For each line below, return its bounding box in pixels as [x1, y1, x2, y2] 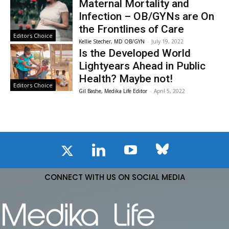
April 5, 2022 [154, 87, 186, 95]
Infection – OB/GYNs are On [79, 10, 215, 23]
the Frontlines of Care [79, 23, 185, 36]
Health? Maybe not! [79, 73, 173, 85]
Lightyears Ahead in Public [79, 60, 206, 73]
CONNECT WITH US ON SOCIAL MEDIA [44, 171, 185, 182]
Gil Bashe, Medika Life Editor [79, 87, 148, 95]
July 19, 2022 [151, 38, 184, 45]
